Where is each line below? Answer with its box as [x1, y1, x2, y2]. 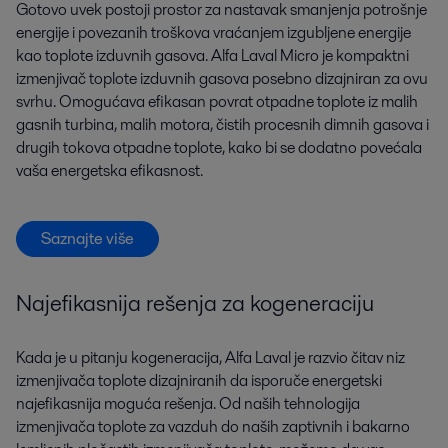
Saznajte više [41, 227, 134, 250]
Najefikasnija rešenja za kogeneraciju [16, 287, 374, 320]
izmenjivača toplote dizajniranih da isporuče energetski [16, 368, 382, 392]
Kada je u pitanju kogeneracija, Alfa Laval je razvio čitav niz [16, 345, 405, 369]
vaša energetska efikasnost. [16, 159, 203, 183]
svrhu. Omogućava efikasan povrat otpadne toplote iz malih [16, 90, 418, 114]
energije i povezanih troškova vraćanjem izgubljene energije [16, 21, 411, 45]
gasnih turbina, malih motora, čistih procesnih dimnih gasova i [16, 113, 429, 137]
